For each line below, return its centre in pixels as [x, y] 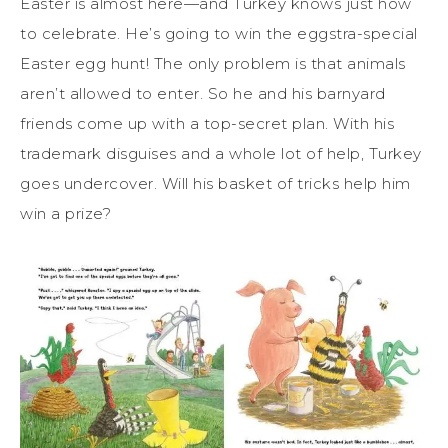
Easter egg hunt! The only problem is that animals [213, 63]
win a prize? [65, 213]
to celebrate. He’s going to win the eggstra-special [219, 33]
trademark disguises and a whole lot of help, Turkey [221, 153]
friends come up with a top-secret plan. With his [207, 123]
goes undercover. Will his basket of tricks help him [215, 183]
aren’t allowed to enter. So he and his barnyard [203, 93]
